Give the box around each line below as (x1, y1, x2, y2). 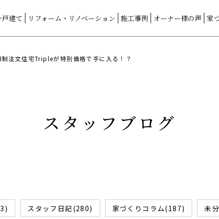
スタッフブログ (43, 110, 176, 134)
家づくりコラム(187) (112, 203, 185, 213)
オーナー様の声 (153, 13, 201, 23)
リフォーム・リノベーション (28, 13, 115, 23)
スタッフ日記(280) (27, 203, 93, 213)
